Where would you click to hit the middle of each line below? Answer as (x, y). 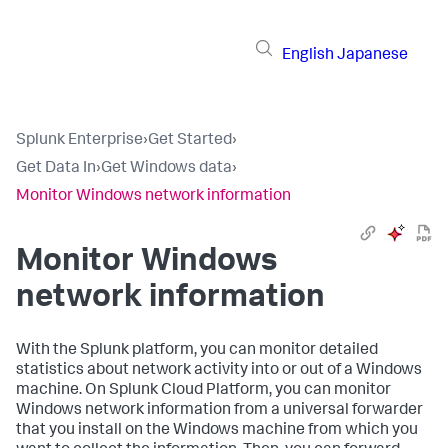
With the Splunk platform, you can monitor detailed (197, 351)
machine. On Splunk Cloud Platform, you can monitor (203, 391)
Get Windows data (166, 169)
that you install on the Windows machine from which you (217, 431)
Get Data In (56, 169)
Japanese (372, 55)
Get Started (190, 141)
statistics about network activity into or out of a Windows (219, 371)
